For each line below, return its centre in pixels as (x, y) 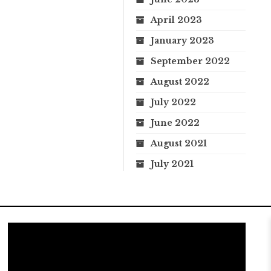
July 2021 (172, 164)
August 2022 (180, 81)
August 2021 (179, 143)
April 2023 (176, 20)
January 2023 (182, 40)
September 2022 (190, 61)
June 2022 (175, 122)
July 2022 (173, 102)
